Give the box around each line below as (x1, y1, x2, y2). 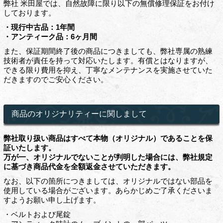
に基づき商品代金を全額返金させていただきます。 (3, 162, 175, 171)
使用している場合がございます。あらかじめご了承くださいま (3, 186, 213, 195)
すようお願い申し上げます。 (3, 196, 101, 205)
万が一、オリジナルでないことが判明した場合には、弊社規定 (3, 153, 213, 162)
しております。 (3, 8, 56, 17)
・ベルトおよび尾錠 (3, 210, 71, 219)
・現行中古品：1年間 (3, 23, 75, 32)
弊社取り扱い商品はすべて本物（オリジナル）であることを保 (3, 134, 213, 143)
